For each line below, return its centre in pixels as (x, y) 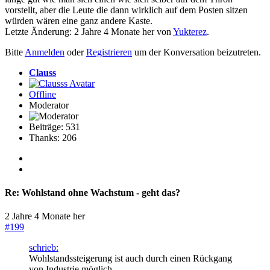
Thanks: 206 (53, 137)
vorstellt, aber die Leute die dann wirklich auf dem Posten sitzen (126, 10)
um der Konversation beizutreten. (196, 52)
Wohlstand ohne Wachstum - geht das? (100, 193)
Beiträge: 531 (55, 127)
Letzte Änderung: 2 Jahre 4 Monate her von (89, 31)
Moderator (49, 105)
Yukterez (190, 31)
